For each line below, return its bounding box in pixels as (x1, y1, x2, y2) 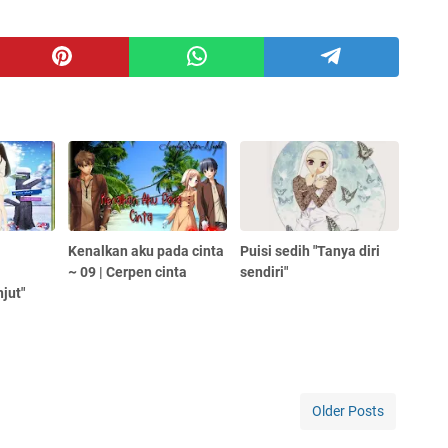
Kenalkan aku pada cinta (68, 242, 225, 259)
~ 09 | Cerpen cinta (68, 263, 188, 280)
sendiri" (240, 263, 289, 280)
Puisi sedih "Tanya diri (240, 242, 381, 259)
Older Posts (312, 402, 384, 419)
